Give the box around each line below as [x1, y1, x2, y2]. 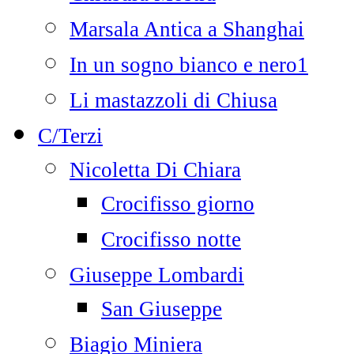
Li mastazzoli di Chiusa [70, 88, 277, 112]
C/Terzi [38, 124, 103, 148]
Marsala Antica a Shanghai [70, 17, 304, 41]
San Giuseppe [101, 297, 222, 321]
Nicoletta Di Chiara [70, 158, 241, 182]
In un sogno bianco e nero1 [70, 53, 308, 77]
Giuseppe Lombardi [70, 263, 244, 287]
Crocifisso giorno [101, 192, 254, 216]
